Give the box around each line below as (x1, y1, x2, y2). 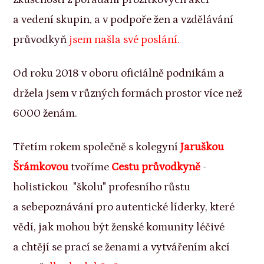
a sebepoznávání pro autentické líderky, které (13, 200, 235, 213)
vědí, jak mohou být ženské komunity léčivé (13, 220, 225, 233)
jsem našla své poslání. (69, 34, 180, 47)
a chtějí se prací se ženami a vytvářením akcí (13, 240, 230, 253)
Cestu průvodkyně (111, 160, 201, 173)
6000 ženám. (13, 107, 78, 120)
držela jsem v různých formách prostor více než (13, 87, 243, 100)
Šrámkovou (13, 160, 69, 173)
